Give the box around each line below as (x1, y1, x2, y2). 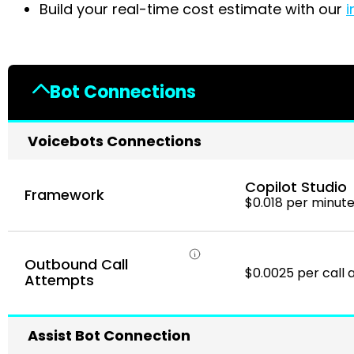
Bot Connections (50, 80, 196, 105)
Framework (24, 184, 104, 205)
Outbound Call (24, 254, 128, 275)
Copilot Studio (245, 177, 347, 198)
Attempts (24, 270, 94, 291)
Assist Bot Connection (28, 325, 190, 345)
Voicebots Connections (28, 130, 201, 151)
